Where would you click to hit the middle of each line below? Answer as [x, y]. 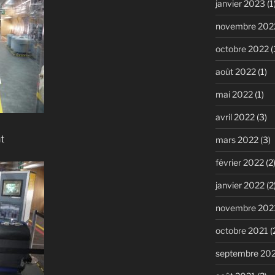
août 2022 [235, 71]
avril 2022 [235, 117]
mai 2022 [234, 94]
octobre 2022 [242, 48]
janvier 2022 [240, 185]
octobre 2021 [242, 230]
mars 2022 [237, 139]
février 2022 [239, 162]
